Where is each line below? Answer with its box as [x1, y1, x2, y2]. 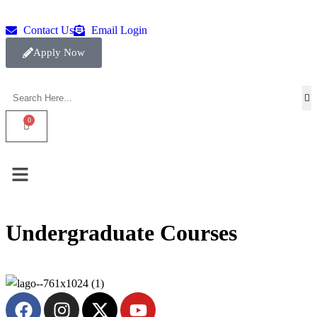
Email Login [91, 24, 147, 36]
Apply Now [33, 47, 85, 58]
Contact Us [23, 24, 74, 36]
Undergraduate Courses [6, 219, 237, 246]
